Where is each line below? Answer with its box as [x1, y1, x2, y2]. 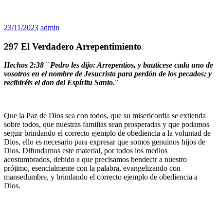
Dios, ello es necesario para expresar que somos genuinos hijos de [4, 138, 205, 146]
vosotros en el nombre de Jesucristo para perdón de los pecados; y [4, 70, 212, 78]
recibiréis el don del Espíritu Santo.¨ [4, 78, 117, 87]
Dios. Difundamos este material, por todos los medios [4, 146, 167, 155]
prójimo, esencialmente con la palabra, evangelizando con [4, 164, 181, 173]
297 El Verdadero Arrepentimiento [4, 41, 142, 52]
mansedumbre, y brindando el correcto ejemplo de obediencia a [4, 173, 198, 182]
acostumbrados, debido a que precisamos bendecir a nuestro [4, 155, 187, 164]
